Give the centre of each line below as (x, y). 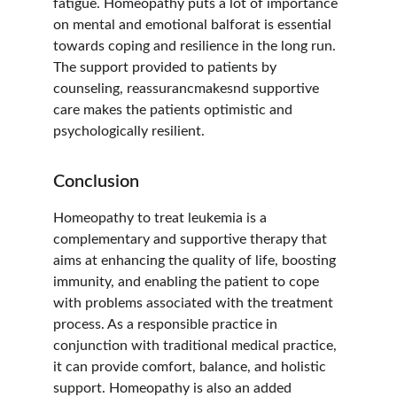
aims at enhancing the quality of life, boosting (196, 261)
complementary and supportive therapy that (192, 239)
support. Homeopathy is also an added (174, 388)
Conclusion (96, 182)
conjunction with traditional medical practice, (197, 346)
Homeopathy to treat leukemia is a (162, 218)
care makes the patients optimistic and (175, 110)
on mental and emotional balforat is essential (194, 25)
